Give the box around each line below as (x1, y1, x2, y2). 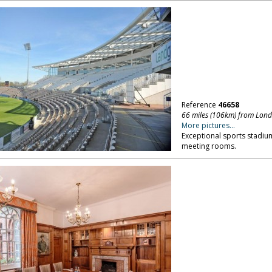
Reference (181, 100, 218, 110)
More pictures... (181, 120, 235, 131)
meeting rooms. (181, 141, 236, 151)
